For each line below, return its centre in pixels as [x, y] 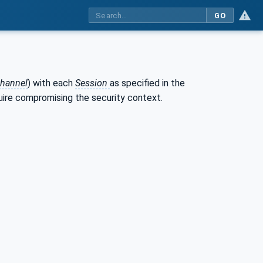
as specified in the [147, 83]
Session [92, 83]
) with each [51, 83]
